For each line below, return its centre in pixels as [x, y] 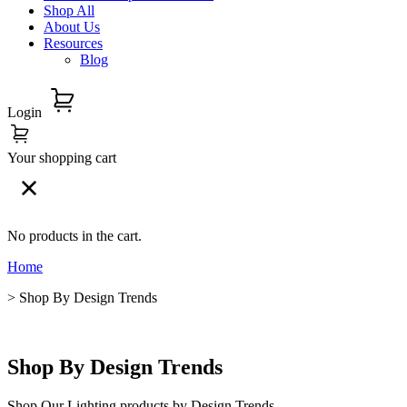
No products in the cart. [74, 236]
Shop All [69, 10]
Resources [73, 43]
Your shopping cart [62, 158]
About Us [72, 27]
